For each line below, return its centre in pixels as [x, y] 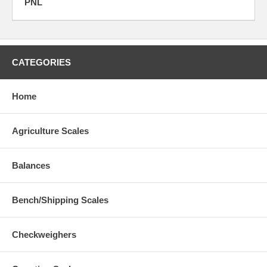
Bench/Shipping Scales [60, 200]
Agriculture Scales [50, 131]
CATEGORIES [41, 63]
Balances [31, 166]
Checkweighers [44, 235]
